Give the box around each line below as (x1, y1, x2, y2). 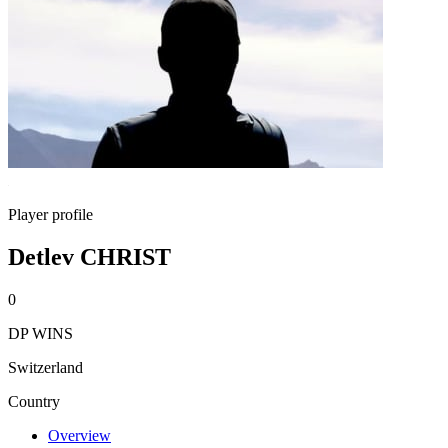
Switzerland (8, 358, 83, 376)
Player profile (8, 206, 93, 223)
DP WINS (8, 324, 73, 342)
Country (8, 392, 60, 410)
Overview (48, 426, 111, 444)
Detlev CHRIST (8, 243, 171, 270)
